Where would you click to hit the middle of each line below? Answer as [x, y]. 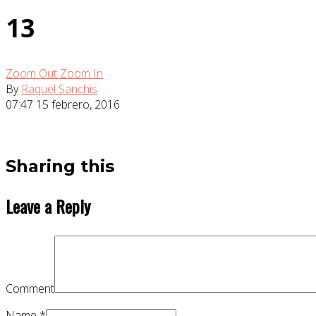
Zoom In [81, 74]
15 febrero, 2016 [78, 105]
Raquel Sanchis [59, 89]
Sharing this [60, 166]
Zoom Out [33, 74]
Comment [30, 289]
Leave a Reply [48, 206]
